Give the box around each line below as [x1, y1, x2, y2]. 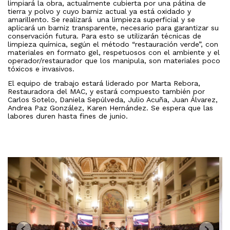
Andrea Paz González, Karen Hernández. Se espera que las [8, 104, 213, 112]
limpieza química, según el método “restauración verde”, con [8, 40, 218, 49]
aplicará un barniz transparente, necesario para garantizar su [8, 24, 219, 32]
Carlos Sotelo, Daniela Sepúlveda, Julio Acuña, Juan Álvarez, [8, 95, 218, 104]
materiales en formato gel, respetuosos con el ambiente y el [8, 48, 220, 57]
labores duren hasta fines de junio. [8, 112, 130, 121]
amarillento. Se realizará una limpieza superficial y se [8, 15, 195, 24]
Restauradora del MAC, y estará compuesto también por [8, 87, 205, 96]
